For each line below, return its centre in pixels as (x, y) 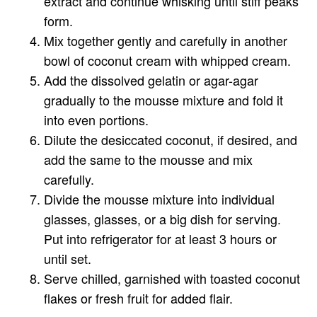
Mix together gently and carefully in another (166, 41)
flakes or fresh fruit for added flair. (139, 298)
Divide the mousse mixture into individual (160, 199)
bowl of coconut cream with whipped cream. (168, 60)
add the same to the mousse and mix (149, 160)
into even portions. (97, 120)
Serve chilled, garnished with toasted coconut (172, 278)
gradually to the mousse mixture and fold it (164, 100)
